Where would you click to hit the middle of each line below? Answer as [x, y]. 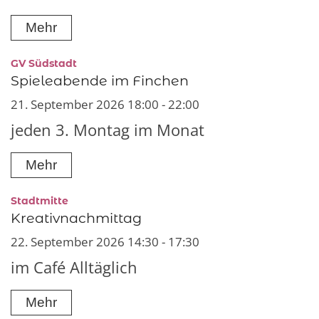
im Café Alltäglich [74, 267]
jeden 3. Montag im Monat [108, 130]
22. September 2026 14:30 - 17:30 [105, 241]
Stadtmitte [40, 200]
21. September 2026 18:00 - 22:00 [105, 105]
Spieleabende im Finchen [100, 81]
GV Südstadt [44, 64]
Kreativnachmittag [76, 218]
